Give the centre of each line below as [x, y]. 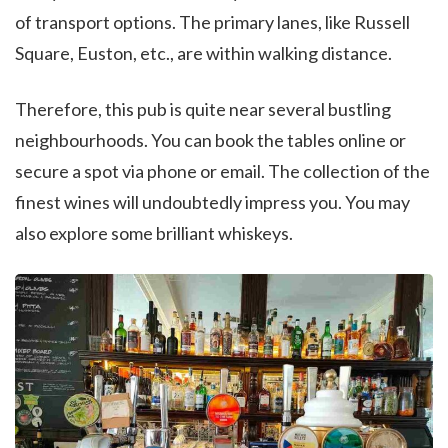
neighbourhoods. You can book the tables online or [210, 140]
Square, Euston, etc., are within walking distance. [203, 53]
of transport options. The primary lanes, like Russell [212, 22]
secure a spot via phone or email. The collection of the [222, 171]
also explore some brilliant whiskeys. [154, 233]
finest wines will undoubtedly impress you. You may [212, 202]
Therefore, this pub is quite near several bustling [203, 109]
